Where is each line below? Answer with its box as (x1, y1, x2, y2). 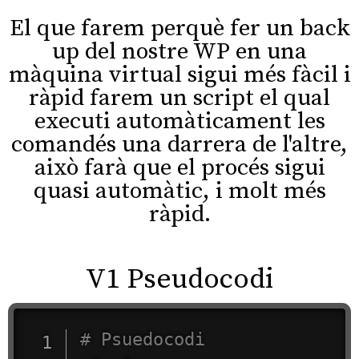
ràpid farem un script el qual (29, 83, 330, 114)
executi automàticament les (34, 107, 325, 137)
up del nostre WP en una (52, 37, 307, 67)
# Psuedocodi (80, 329, 206, 349)
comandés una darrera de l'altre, (11, 130, 348, 160)
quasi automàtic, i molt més (33, 176, 326, 207)
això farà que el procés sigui (34, 153, 325, 184)
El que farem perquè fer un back (9, 14, 350, 44)
